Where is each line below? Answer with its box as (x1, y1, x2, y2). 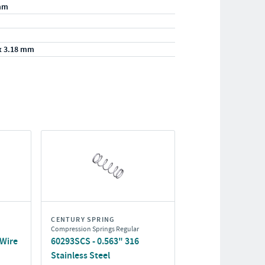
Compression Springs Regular (51, 224, 140, 234)
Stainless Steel (51, 249, 111, 261)
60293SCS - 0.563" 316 (51, 235, 140, 247)
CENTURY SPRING (51, 215, 115, 224)
